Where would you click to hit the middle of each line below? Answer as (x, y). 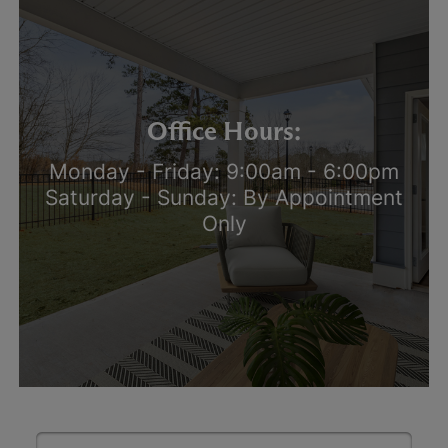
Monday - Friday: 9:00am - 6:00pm (224, 171)
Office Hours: (224, 130)
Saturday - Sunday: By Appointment (224, 197)
